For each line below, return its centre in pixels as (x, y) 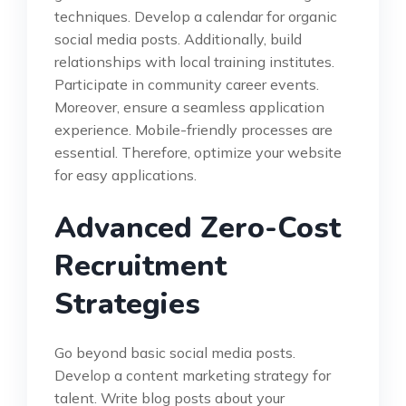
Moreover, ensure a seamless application (189, 106)
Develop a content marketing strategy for (193, 375)
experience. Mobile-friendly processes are (193, 129)
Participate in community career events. (187, 84)
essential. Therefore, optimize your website (198, 152)
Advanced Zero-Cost (198, 227)
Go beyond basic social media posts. (175, 352)
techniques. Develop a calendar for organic (196, 16)
